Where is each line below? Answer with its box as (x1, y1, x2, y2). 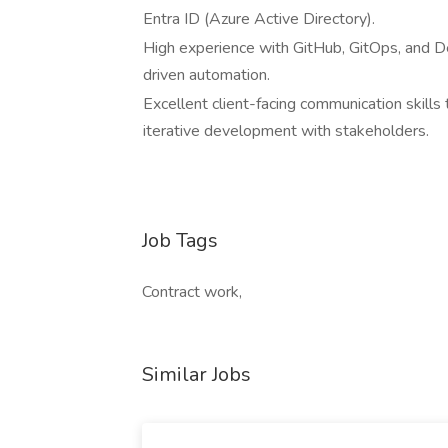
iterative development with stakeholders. (143, 120, 429, 142)
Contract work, (142, 281, 242, 303)
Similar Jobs (142, 361, 251, 388)
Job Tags (142, 227, 218, 254)
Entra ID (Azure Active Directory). (143, 8, 375, 30)
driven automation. (143, 64, 270, 86)
